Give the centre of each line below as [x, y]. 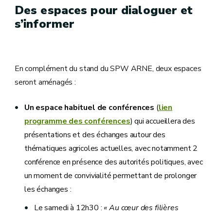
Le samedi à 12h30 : [69, 208]
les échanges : [50, 189]
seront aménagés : [45, 82]
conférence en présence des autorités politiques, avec [114, 162]
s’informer [45, 24]
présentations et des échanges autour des [95, 135]
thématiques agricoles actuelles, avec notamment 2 [111, 148]
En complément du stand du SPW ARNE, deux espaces [108, 68]
